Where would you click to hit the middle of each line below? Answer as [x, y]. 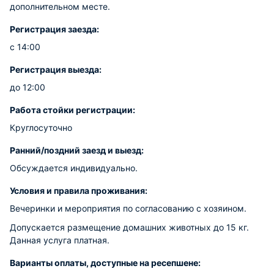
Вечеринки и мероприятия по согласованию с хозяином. [128, 208]
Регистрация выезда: [56, 69]
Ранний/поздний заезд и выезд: [77, 150]
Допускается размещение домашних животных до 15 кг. [129, 227]
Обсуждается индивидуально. [74, 168]
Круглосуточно [41, 128]
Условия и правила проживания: [79, 191]
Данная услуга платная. [60, 240]
